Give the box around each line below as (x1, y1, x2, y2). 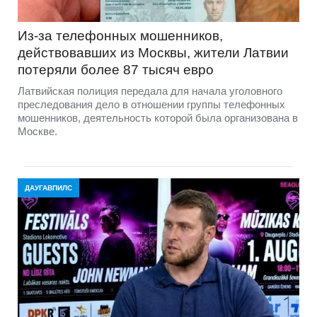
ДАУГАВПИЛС (25, 183, 72, 192)
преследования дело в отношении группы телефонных (18, 98, 285, 110)
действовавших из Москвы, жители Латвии (18, 45, 289, 60)
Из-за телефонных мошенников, (18, 28, 223, 43)
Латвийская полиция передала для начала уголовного (18, 84, 282, 97)
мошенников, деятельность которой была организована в (18, 111, 298, 124)
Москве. (18, 125, 57, 137)
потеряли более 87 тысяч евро (18, 62, 214, 77)
